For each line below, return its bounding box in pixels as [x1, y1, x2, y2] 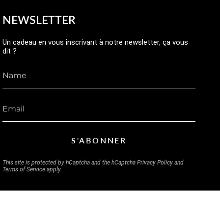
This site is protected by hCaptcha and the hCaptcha [2, 159, 137, 166]
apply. [45, 165, 62, 173]
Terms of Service [2, 165, 45, 173]
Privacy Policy [137, 159, 173, 166]
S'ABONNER [71, 135, 127, 145]
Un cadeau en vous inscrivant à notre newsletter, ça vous [2, 37, 188, 47]
